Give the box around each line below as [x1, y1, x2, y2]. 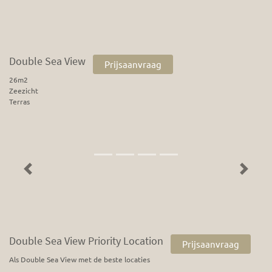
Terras [9, 97, 30, 107]
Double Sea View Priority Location [9, 234, 163, 248]
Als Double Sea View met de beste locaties [9, 254, 150, 265]
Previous [27, 168, 56, 178]
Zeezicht [9, 86, 38, 96]
